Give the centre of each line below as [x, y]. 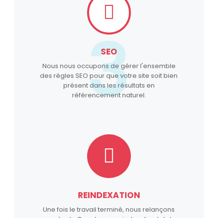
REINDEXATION [109, 195]
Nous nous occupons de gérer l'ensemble [109, 66]
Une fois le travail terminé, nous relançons [109, 209]
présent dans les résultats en [109, 85]
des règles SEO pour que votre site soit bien [109, 75]
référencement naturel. [109, 95]
